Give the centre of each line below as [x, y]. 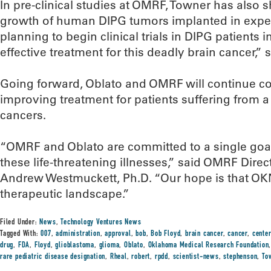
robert [141, 257]
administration [78, 234]
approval [118, 234]
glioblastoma [75, 246]
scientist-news [196, 257]
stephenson [240, 257]
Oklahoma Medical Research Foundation [208, 246]
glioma [109, 246]
